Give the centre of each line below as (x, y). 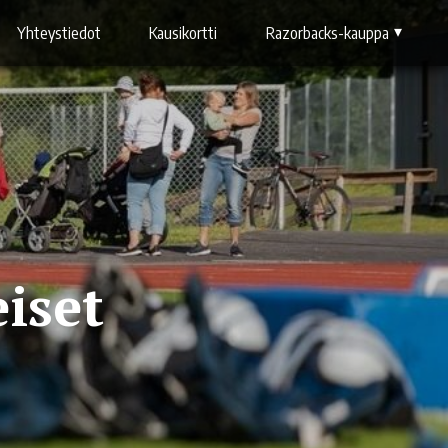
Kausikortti (183, 33)
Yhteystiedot (58, 33)
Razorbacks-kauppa (327, 33)
